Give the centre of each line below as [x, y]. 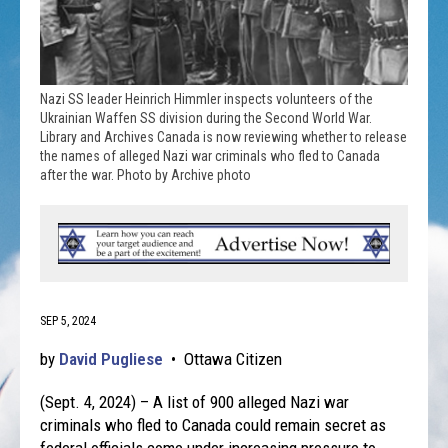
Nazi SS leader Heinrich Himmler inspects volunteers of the [207, 98]
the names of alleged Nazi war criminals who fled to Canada [210, 155]
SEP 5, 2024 [68, 320]
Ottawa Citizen [233, 358]
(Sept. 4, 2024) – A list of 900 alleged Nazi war [195, 401]
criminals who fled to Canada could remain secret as [213, 424]
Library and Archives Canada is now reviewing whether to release [224, 136]
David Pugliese [111, 358]
